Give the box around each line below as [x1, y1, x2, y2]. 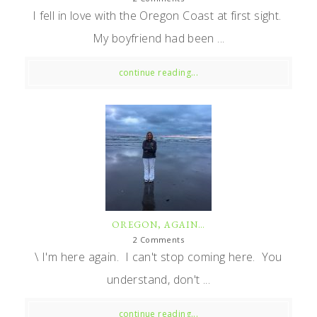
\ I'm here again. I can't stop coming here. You [35, 248, 282, 265]
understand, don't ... [106, 271, 211, 287]
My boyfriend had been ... [92, 30, 225, 46]
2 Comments [133, 234, 184, 245]
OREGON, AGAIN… [112, 218, 205, 231]
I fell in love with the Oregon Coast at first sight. [32, 7, 285, 23]
